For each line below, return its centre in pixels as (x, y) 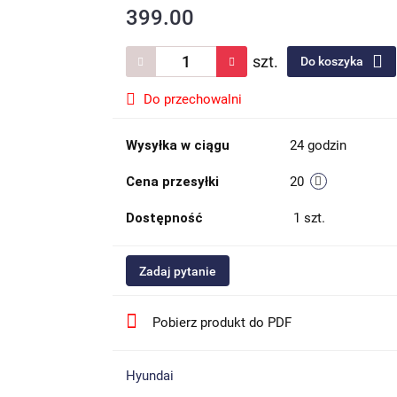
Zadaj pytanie (177, 271)
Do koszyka (333, 61)
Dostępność (164, 218)
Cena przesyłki (172, 182)
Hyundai (149, 376)
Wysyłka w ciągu (177, 145)
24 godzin (318, 145)
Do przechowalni (192, 99)
